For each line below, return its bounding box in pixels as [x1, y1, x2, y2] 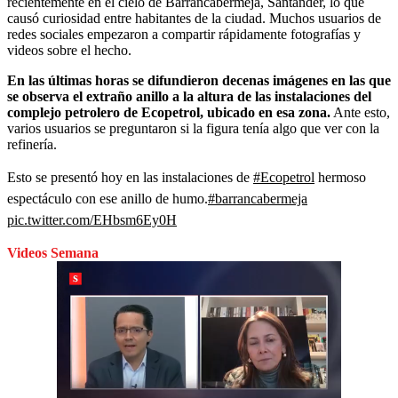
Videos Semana [7, 244, 99, 260]
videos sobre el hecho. [7, 42, 131, 58]
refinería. [7, 136, 57, 152]
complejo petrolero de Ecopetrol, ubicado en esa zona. [7, 104, 330, 120]
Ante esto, [330, 104, 390, 120]
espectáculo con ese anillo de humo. [7, 190, 208, 206]
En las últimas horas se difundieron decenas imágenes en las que [7, 72, 391, 88]
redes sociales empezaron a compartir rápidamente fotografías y [7, 26, 361, 42]
